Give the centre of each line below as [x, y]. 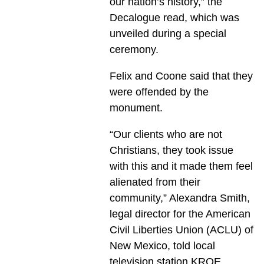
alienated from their [155, 182]
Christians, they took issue [171, 151]
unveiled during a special [168, 34]
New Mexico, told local [162, 246]
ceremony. [134, 50]
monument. [136, 108]
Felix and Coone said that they [181, 76]
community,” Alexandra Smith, [179, 198]
